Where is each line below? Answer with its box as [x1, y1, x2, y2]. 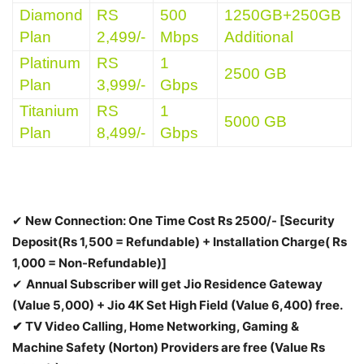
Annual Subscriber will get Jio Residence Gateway [26, 275, 323, 292]
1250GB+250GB [224, 6, 341, 24]
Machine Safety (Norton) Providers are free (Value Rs [12, 339, 325, 355]
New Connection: [23, 212, 128, 228]
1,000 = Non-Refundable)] [12, 254, 169, 271]
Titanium [19, 102, 79, 119]
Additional [224, 28, 293, 45]
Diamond [19, 6, 83, 24]
